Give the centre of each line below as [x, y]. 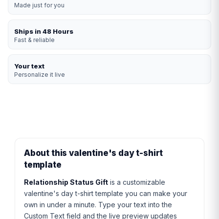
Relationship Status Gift [66, 182]
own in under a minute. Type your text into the [98, 205]
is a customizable [137, 182]
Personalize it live [40, 75]
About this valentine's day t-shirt [94, 153]
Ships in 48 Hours [44, 32]
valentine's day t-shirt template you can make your [106, 194]
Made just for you [39, 5]
